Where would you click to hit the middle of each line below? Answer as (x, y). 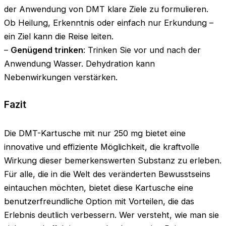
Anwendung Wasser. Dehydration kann (79, 64)
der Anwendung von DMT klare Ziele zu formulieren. (106, 9)
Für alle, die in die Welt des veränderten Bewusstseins (107, 174)
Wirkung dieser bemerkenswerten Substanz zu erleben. (113, 161)
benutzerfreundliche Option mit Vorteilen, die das (99, 202)
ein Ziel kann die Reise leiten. (59, 37)
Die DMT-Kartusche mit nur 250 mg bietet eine (95, 133)
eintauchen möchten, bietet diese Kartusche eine (99, 188)
